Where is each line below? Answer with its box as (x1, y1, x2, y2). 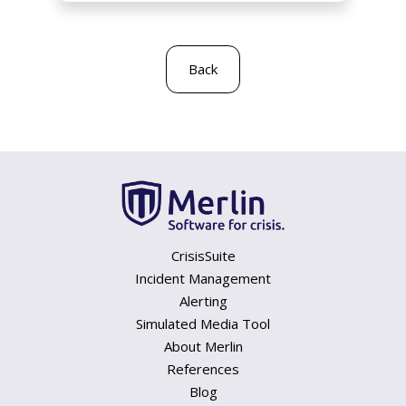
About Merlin (163, 336, 243, 355)
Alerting (179, 291, 227, 310)
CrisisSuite (170, 246, 236, 265)
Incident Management (135, 268, 271, 287)
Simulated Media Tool (136, 314, 270, 333)
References (167, 359, 239, 378)
